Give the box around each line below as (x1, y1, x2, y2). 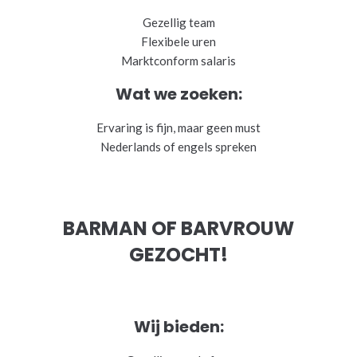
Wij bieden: (133, 315, 224, 338)
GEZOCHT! (129, 241, 228, 268)
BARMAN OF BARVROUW (63, 214, 294, 241)
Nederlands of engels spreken (100, 139, 257, 154)
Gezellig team (142, 14, 215, 29)
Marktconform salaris (121, 53, 236, 68)
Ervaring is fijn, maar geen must (96, 120, 261, 135)
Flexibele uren (141, 33, 216, 49)
